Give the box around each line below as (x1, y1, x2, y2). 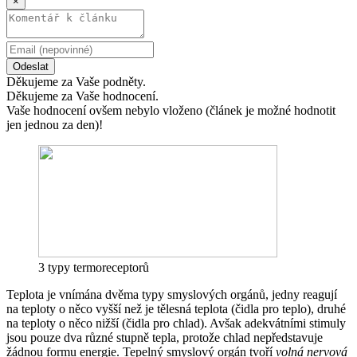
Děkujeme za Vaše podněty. (6, 74, 146, 88)
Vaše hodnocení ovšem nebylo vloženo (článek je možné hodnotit (6, 103, 335, 117)
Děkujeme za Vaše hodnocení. (6, 88, 159, 103)
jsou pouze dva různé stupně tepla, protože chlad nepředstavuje (6, 330, 323, 344)
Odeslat (13, 60, 49, 73)
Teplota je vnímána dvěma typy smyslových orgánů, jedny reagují (6, 287, 337, 301)
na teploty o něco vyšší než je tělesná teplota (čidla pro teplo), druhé (6, 301, 346, 316)
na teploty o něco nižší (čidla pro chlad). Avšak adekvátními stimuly (6, 316, 346, 330)
